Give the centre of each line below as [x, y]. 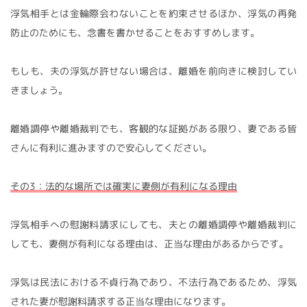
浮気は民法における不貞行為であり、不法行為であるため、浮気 [153, 282]
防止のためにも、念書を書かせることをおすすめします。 [135, 32]
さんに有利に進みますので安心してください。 [111, 147]
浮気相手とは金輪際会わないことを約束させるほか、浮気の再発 [153, 13]
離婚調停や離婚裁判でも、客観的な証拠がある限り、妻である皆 [153, 128]
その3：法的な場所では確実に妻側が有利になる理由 [124, 186]
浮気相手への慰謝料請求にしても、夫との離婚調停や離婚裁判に [153, 224]
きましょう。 [39, 90]
